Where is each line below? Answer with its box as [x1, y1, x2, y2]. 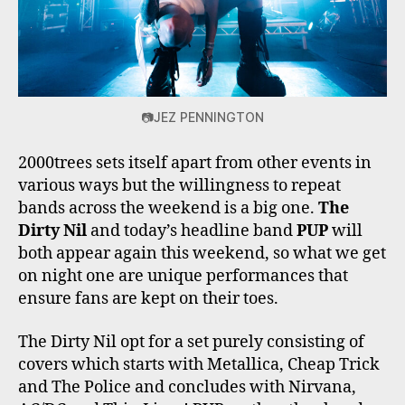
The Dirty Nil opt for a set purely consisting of [18, 331, 364, 353]
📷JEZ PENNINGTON [141, 109, 264, 126]
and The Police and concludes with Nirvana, [18, 376, 356, 398]
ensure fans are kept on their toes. [18, 288, 278, 310]
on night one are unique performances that [18, 266, 348, 287]
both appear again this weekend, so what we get [18, 243, 386, 265]
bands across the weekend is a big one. [18, 198, 318, 220]
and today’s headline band [87, 221, 297, 242]
